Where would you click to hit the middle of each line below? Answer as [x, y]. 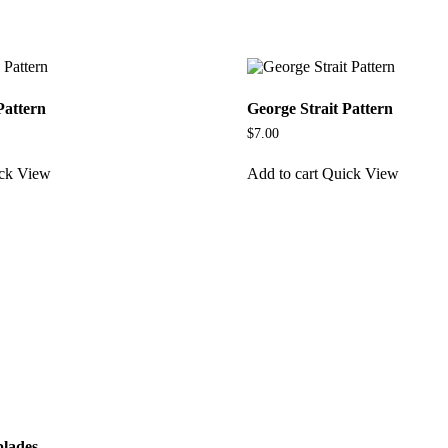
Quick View [360, 173]
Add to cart [282, 173]
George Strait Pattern [319, 109]
